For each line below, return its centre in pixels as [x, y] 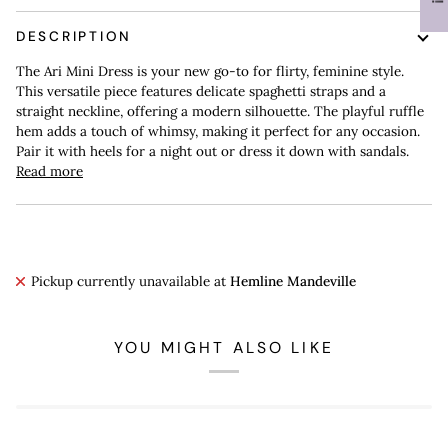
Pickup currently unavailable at [130, 280]
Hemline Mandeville [293, 280]
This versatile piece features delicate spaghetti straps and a [201, 90]
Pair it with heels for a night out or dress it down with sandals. [212, 150]
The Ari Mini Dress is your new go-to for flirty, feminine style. [210, 70]
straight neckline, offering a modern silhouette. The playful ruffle [220, 110]
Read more [49, 170]
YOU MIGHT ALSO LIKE [224, 347]
